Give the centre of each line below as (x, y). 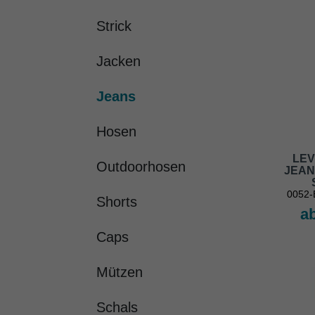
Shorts (117, 202)
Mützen (120, 272)
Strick (114, 26)
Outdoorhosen (141, 167)
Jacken (118, 62)
